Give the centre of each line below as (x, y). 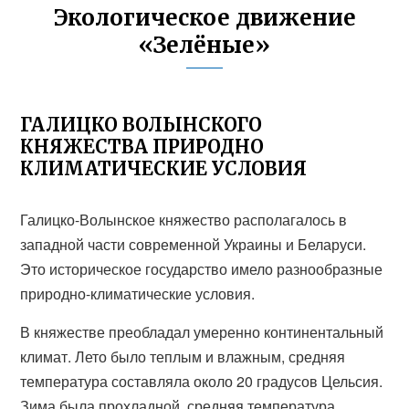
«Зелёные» (204, 45)
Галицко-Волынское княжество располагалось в (184, 220)
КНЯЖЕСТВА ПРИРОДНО (142, 147)
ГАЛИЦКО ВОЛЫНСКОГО (142, 125)
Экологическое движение (204, 18)
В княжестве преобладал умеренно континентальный (202, 332)
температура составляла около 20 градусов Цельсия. (202, 381)
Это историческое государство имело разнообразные (202, 269)
